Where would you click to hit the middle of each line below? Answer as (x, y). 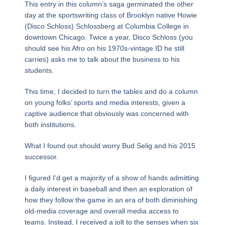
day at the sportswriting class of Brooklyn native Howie (110, 15)
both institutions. (50, 124)
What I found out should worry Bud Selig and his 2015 (110, 145)
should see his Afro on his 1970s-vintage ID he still (104, 48)
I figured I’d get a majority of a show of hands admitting (111, 178)
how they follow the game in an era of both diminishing (111, 200)
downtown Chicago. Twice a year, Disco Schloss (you (108, 37)
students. (39, 70)
